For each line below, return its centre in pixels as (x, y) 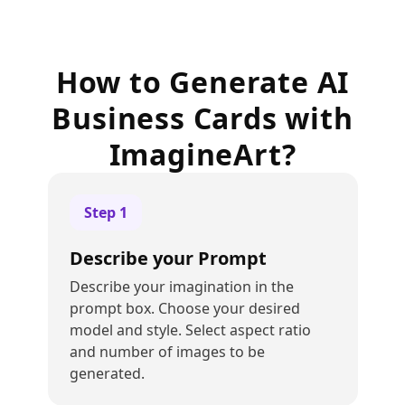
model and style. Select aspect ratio (190, 330)
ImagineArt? (202, 154)
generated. (107, 373)
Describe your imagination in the (181, 287)
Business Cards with (202, 118)
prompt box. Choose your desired (184, 308)
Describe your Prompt (168, 258)
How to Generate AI (202, 82)
